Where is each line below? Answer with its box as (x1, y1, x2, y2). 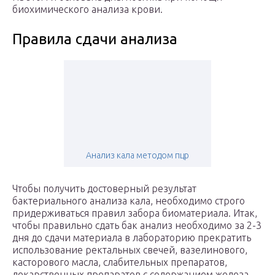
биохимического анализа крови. (12, 4, 163, 15)
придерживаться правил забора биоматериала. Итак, (12, 207, 257, 219)
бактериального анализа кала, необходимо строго (12, 195, 245, 207)
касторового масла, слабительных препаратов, (12, 257, 227, 268)
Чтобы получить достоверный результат (12, 183, 196, 195)
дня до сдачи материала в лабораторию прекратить (12, 232, 251, 244)
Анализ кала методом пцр (86, 150, 189, 161)
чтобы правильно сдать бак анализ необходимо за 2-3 (12, 220, 261, 231)
